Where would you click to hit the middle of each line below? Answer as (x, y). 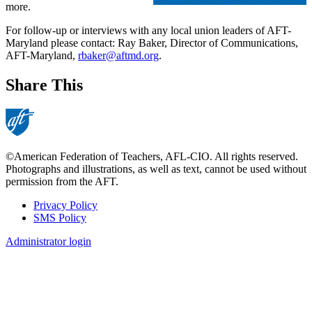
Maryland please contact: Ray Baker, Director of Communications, (152, 43)
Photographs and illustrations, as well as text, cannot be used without (156, 169)
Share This (44, 85)
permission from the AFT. (62, 182)
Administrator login (48, 242)
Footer (30, 222)
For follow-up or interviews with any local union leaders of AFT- (148, 31)
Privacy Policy (65, 205)
